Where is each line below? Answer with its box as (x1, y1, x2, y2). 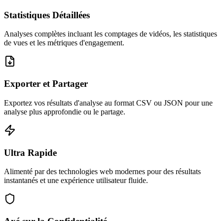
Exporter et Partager (4, 78, 88, 89)
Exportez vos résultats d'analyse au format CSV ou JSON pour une (4, 98, 213, 107)
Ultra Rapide (4, 147, 57, 158)
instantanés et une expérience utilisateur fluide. (4, 176, 148, 185)
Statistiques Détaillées (4, 9, 90, 20)
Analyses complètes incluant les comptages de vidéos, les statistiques (4, 30, 217, 38)
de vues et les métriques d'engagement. (4, 38, 124, 47)
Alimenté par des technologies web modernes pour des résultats (4, 167, 201, 176)
